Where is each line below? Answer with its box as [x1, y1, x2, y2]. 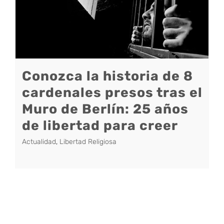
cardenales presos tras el [22, 84, 202, 100]
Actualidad [22, 137, 56, 146]
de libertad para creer [22, 117, 178, 133]
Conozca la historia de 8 [22, 67, 193, 84]
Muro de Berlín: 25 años [22, 100, 188, 117]
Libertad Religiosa [59, 137, 116, 146]
